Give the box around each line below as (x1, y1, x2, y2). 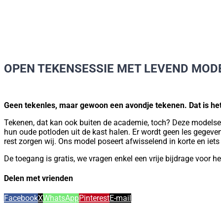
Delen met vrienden (4, 174, 73, 184)
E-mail (110, 193, 131, 203)
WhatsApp (43, 193, 79, 203)
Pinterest (79, 193, 110, 203)
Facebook (4, 193, 38, 203)
